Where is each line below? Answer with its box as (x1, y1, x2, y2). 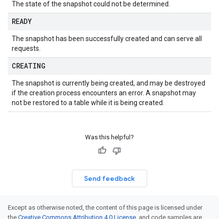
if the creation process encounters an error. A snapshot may (12, 89, 196, 97)
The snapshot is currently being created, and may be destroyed (12, 79, 205, 87)
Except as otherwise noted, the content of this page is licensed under (8, 204, 202, 211)
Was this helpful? (85, 133, 134, 141)
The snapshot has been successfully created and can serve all (12, 35, 202, 43)
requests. (12, 44, 41, 52)
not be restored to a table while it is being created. (12, 99, 164, 107)
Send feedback (84, 174, 135, 183)
